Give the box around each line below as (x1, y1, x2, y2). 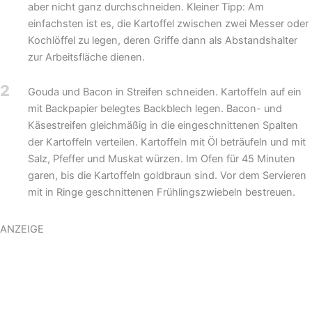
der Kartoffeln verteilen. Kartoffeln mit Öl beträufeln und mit (28, 135, 306, 148)
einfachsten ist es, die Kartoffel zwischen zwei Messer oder (28, 17, 309, 31)
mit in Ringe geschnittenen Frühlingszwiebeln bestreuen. (28, 185, 296, 198)
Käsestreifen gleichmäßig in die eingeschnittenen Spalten (28, 118, 299, 132)
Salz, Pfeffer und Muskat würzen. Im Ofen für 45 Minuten (28, 152, 296, 165)
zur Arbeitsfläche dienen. (28, 51, 146, 64)
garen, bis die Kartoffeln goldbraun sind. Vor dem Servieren (28, 169, 307, 182)
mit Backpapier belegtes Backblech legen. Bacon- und (28, 102, 283, 115)
